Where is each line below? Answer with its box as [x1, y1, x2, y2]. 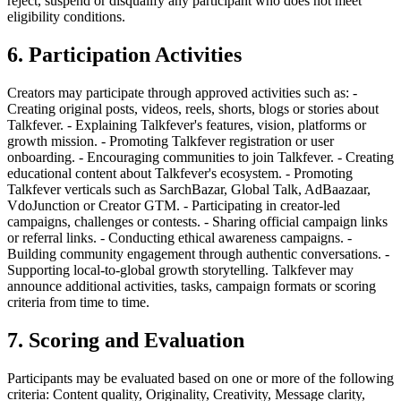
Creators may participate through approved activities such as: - [7, 84, 357, 100]
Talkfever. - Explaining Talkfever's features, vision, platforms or [7, 116, 366, 132]
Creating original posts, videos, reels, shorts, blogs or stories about [7, 100, 379, 116]
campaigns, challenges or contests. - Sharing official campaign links [7, 213, 388, 229]
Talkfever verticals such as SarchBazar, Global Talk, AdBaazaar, [7, 181, 371, 197]
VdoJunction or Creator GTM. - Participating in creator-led [7, 197, 340, 213]
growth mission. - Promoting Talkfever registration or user [7, 132, 334, 149]
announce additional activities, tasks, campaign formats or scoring [7, 277, 376, 294]
